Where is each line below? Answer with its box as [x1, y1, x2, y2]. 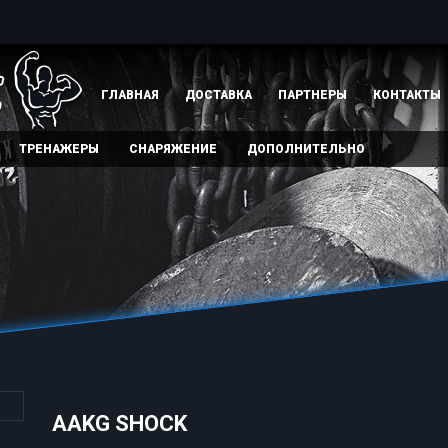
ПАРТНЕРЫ [278, 88, 347, 102]
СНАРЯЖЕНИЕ [129, 142, 217, 156]
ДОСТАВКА [185, 88, 252, 102]
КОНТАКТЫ [373, 88, 441, 102]
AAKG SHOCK [51, 411, 187, 436]
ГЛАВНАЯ [101, 88, 159, 102]
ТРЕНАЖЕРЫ [19, 142, 99, 156]
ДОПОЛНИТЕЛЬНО [247, 142, 365, 156]
